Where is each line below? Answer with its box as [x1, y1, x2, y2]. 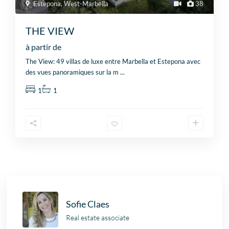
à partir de [26, 42, 62, 52]
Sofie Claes [66, 198, 110, 210]
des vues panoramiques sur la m [26, 68, 121, 77]
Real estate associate [66, 213, 130, 222]
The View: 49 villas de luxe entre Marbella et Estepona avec [26, 57, 201, 66]
